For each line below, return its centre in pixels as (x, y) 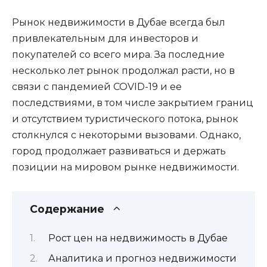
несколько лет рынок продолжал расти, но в (123, 70)
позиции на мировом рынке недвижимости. (125, 167)
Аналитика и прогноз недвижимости (142, 258)
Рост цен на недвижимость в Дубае (138, 238)
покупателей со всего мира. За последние (118, 54)
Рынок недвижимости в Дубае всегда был (119, 22)
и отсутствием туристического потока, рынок (125, 119)
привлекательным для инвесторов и (105, 38)
